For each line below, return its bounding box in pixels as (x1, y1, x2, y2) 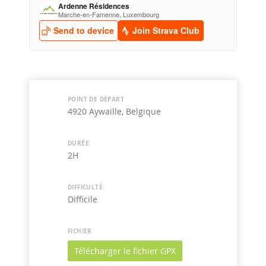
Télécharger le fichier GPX (74, 245, 176, 256)
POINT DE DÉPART (68, 95, 124, 103)
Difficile (68, 194, 97, 205)
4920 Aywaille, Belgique (68, 106, 161, 117)
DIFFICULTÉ (68, 183, 103, 191)
